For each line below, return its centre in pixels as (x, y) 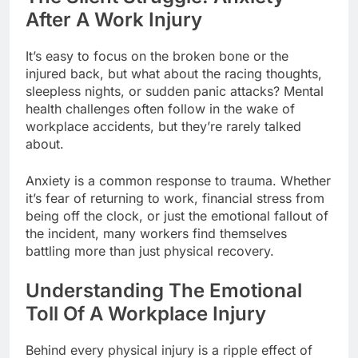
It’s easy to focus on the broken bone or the (157, 56)
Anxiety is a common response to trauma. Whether (178, 181)
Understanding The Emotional (164, 291)
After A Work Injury (114, 20)
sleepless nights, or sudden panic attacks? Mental (175, 91)
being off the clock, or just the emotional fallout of (177, 216)
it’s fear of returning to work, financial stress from (175, 199)
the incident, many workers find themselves (156, 234)
